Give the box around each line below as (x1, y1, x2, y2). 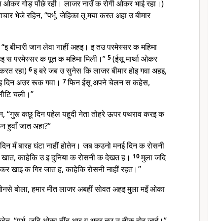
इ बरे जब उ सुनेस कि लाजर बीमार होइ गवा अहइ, (34, 65, 167, 76)
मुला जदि (141, 152, 166, 163)
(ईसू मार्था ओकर (112, 53, 157, 64)
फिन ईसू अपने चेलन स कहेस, (68, 77, 150, 88)
